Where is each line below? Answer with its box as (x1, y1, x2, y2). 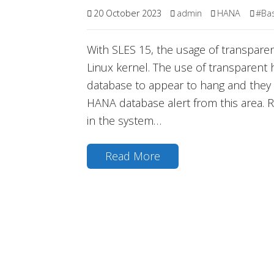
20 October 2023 (93, 7, 161, 20)
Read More (105, 148, 160, 163)
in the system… (87, 113, 161, 128)
